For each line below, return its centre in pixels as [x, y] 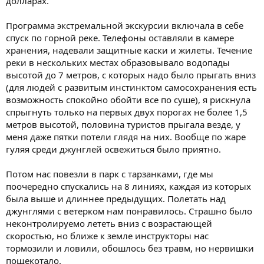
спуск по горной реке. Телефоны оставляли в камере [120, 37]
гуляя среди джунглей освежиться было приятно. [113, 149]
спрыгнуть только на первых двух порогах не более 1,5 [127, 112]
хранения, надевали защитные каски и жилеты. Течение [129, 50]
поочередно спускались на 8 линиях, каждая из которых [128, 186]
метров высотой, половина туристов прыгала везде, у [123, 124]
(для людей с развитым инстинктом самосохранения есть [131, 87]
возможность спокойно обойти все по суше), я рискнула [128, 99]
